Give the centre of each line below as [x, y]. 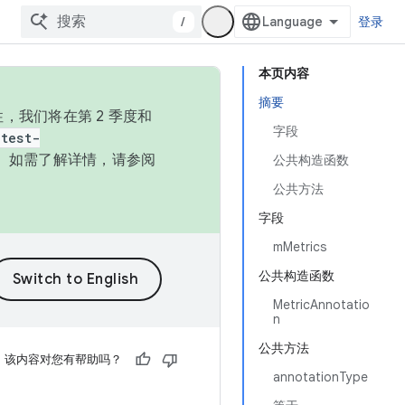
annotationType [320, 377]
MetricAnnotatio [321, 305]
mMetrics [300, 247]
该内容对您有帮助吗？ [63, 359]
